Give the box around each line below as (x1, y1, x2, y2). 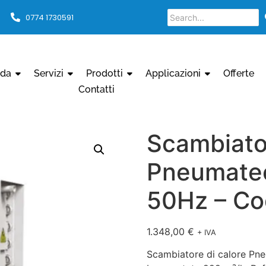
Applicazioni (145, 68, 201, 79)
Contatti (78, 84, 115, 95)
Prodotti (86, 68, 123, 79)
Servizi (34, 68, 64, 79)
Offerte (223, 68, 255, 79)
